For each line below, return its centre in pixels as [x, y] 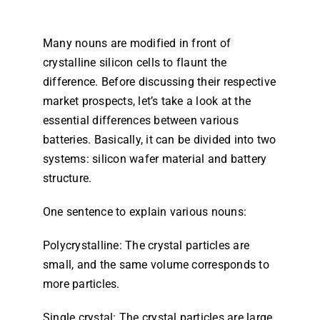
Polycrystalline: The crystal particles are [146, 245]
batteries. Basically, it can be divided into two [159, 140]
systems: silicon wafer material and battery [155, 159]
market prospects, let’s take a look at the [147, 101]
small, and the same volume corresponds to [156, 265]
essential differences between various [140, 120]
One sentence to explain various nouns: [145, 212]
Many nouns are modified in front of [137, 43]
